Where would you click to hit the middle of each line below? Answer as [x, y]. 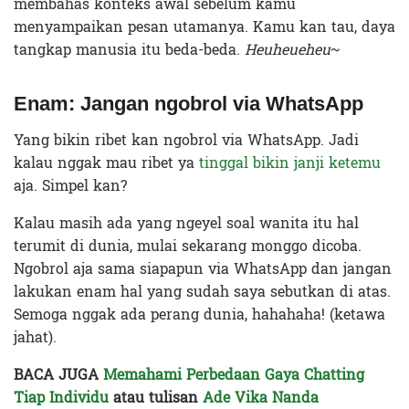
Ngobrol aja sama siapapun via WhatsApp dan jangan [203, 268]
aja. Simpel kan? [70, 185]
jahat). [35, 337]
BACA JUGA [58, 374]
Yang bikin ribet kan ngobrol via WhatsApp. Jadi [186, 140]
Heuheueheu [288, 49]
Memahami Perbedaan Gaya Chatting [234, 374]
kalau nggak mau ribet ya [106, 163]
